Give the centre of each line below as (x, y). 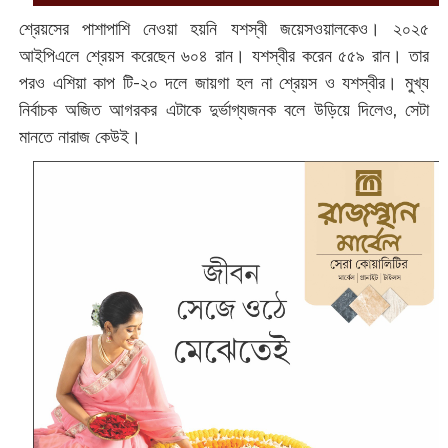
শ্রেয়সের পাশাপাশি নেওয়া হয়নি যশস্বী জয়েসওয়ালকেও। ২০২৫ (224, 29)
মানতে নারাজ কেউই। (82, 137)
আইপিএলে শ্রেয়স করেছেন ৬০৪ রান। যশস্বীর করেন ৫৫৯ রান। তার (224, 56)
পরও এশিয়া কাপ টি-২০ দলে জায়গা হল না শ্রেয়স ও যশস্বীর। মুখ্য (224, 83)
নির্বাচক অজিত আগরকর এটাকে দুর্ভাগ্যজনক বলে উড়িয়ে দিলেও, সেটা (224, 110)
